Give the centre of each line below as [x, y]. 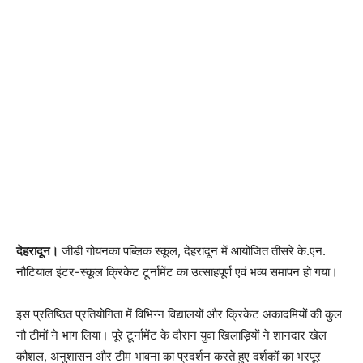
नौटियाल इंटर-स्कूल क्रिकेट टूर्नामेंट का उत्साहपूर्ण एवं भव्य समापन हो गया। [177, 272]
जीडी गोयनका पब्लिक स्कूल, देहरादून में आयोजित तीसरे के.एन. [192, 251]
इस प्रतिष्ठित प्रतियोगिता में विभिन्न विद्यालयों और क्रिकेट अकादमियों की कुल [179, 314]
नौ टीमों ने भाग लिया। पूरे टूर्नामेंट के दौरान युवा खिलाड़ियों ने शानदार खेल [171, 335]
